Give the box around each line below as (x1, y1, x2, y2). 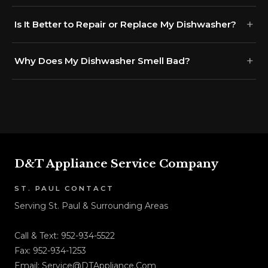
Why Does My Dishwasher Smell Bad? (14, 54, 190, 66)
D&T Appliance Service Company (14, 156, 218, 170)
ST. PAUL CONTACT (14, 184, 114, 193)
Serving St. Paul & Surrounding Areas (14, 200, 168, 211)
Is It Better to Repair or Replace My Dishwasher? (14, 18, 236, 30)
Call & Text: (14, 230, 61, 241)
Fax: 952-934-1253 (14, 245, 86, 256)
